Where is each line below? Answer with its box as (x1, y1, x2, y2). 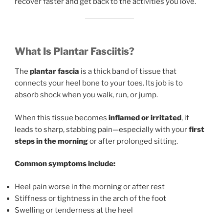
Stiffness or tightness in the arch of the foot (15, 194, 166, 203)
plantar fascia (30, 67, 79, 76)
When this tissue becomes (15, 113, 109, 122)
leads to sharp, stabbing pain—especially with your (15, 125, 189, 134)
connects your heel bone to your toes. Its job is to (15, 79, 183, 88)
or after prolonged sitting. (88, 136, 178, 146)
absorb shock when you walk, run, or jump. (15, 90, 158, 100)
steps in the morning (15, 136, 88, 146)
